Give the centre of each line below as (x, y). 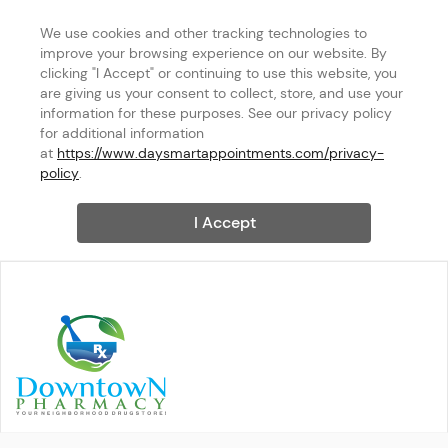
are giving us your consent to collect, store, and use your (221, 93)
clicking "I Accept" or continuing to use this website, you (218, 73)
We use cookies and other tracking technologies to (203, 33)
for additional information (122, 133)
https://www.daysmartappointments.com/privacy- (220, 153)
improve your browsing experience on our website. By (213, 53)
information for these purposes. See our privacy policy (216, 113)
